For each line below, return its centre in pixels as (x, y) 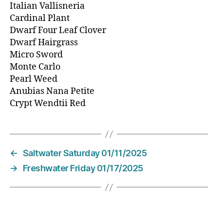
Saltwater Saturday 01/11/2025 (85, 153)
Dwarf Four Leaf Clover (58, 31)
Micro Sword (36, 55)
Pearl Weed (34, 79)
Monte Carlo (35, 67)
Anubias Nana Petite (52, 91)
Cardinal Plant (40, 18)
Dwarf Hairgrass (44, 43)
